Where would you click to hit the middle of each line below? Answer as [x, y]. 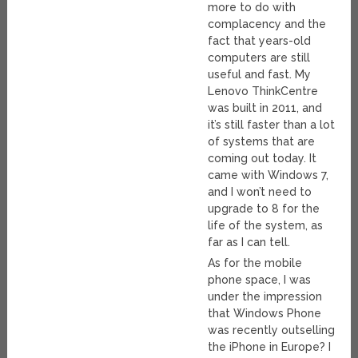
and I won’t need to [260, 191]
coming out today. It [263, 158]
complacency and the [267, 24]
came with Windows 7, [268, 175]
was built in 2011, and [265, 107]
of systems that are [262, 141]
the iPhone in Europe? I [270, 346]
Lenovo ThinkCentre [263, 91]
